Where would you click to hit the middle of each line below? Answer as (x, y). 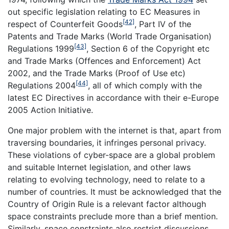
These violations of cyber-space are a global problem (111, 155)
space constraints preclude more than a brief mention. (113, 216)
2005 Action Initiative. (50, 110)
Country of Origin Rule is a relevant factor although (107, 204)
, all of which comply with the (145, 86)
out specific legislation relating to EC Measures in (104, 12)
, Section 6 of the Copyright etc (148, 49)
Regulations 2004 (42, 86)
